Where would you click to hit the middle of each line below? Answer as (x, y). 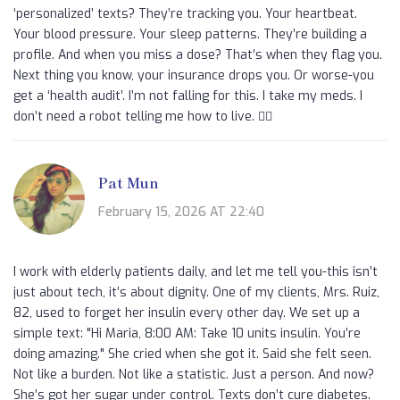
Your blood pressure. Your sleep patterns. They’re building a (190, 35)
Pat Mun (129, 182)
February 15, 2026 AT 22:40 (181, 212)
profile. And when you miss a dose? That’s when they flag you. (198, 55)
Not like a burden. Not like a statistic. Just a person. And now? (194, 375)
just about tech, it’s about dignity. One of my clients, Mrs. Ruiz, (196, 293)
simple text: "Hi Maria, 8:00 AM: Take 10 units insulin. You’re (187, 334)
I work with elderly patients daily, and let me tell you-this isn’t (196, 272)
